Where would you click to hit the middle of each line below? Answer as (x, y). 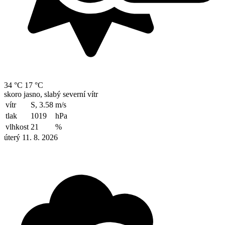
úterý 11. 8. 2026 (31, 138)
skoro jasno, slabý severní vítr (51, 94)
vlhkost (17, 127)
